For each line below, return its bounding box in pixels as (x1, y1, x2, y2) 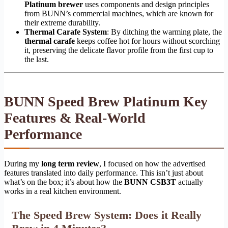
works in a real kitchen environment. (4, 187, 121, 196)
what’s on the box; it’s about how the (4, 178, 124, 187)
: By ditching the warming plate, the (107, 27, 222, 37)
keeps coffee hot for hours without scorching (75, 37, 220, 46)
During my (4, 159, 41, 168)
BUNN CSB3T (124, 178, 176, 187)
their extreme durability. (24, 18, 100, 27)
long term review (41, 159, 99, 168)
